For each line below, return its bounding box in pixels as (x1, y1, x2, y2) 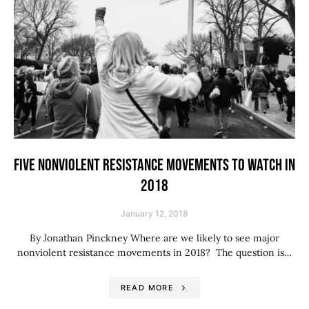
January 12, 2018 (121, 208, 188, 219)
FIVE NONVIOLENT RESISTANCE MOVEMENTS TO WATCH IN (14, 155, 295, 176)
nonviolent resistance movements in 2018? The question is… (17, 246, 292, 259)
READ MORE (120, 283, 174, 293)
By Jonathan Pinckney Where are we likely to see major (30, 232, 279, 245)
